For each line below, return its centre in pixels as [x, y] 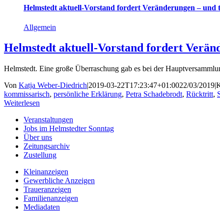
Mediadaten [42, 207]
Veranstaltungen [48, 120]
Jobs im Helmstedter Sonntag [69, 129]
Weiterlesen [22, 103]
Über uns [38, 137]
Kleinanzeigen [46, 172]
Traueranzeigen [47, 190]
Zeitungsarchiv [47, 146]
